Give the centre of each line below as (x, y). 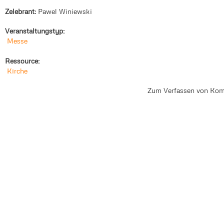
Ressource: (23, 60)
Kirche (17, 70)
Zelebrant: (21, 11)
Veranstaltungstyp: (36, 31)
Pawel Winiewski (65, 11)
